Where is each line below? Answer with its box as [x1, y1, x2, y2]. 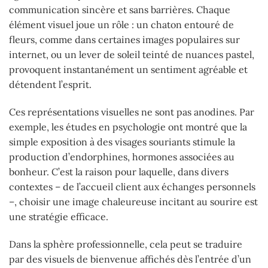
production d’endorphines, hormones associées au [9, 151, 234, 163]
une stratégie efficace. [9, 211, 108, 223]
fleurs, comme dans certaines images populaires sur [9, 33, 240, 46]
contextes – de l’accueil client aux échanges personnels [9, 181, 255, 193]
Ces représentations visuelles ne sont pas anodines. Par [9, 106, 254, 118]
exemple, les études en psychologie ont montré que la [9, 121, 247, 133]
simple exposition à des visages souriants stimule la [9, 136, 235, 148]
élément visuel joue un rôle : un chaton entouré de [9, 19, 234, 31]
